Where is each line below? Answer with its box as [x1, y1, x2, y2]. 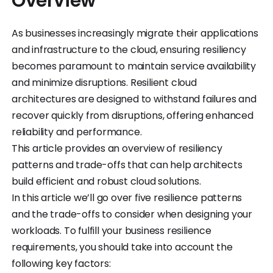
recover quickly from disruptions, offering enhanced [12, 108, 253, 122]
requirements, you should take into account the [12, 239, 233, 254]
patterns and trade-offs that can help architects [12, 157, 243, 172]
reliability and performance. [12, 124, 142, 139]
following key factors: [12, 256, 116, 271]
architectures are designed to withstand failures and [12, 91, 257, 106]
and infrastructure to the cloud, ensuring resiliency [12, 42, 246, 57]
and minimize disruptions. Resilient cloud [12, 75, 197, 90]
